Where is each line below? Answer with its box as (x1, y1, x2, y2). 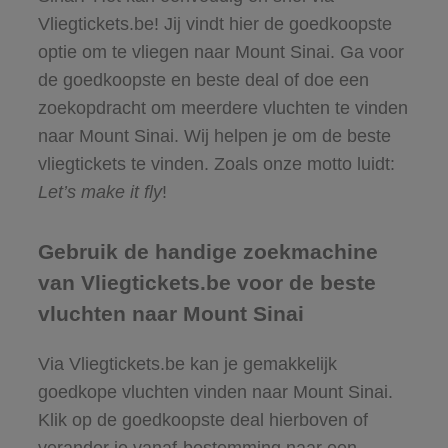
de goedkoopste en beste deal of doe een (37, 69, 369, 90)
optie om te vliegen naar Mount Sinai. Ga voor (37, 41, 404, 62)
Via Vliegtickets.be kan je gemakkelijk (37, 353, 337, 374)
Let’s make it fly (37, 181, 162, 202)
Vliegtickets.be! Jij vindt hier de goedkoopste (37, 13, 392, 34)
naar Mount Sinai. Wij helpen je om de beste (37, 125, 391, 146)
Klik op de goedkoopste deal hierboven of (37, 409, 368, 430)
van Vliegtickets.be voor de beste (37, 270, 376, 294)
